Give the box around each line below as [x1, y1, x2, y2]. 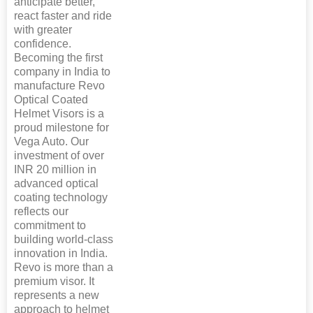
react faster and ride [14, 10, 112, 22]
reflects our [14, 205, 68, 218]
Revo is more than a [14, 261, 113, 274]
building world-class [14, 233, 113, 246]
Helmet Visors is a [14, 108, 104, 120]
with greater [14, 24, 72, 36]
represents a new [14, 289, 99, 302]
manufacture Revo [14, 80, 105, 92]
